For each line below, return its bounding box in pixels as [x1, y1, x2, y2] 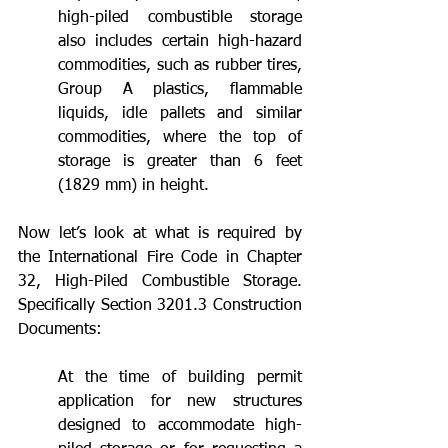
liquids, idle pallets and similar [58, 105, 302, 122]
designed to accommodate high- [58, 417, 302, 434]
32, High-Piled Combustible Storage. [18, 273, 302, 290]
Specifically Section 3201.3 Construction [18, 297, 302, 314]
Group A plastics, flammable [58, 81, 302, 98]
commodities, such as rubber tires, [58, 57, 302, 74]
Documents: [18, 321, 102, 338]
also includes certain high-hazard [58, 33, 302, 50]
